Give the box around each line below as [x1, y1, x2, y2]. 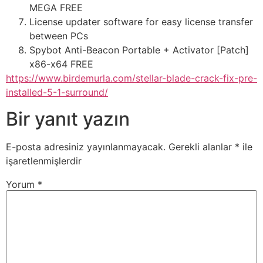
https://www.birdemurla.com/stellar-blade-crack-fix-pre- [6, 72, 257, 85]
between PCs [29, 30, 88, 42]
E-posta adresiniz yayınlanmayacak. [6, 140, 166, 153]
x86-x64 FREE [29, 58, 93, 70]
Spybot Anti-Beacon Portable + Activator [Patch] [29, 44, 249, 56]
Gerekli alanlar [168, 140, 235, 153]
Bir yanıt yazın [6, 107, 130, 130]
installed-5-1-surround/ [6, 86, 108, 99]
